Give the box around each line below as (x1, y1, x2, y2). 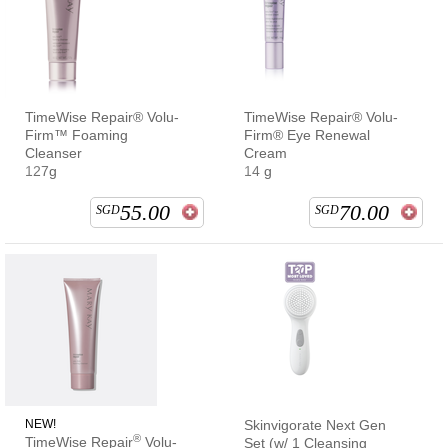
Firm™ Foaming (25, 126, 128, 143)
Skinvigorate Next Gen (244, 416, 386, 433)
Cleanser (25, 144, 82, 161)
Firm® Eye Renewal (244, 126, 370, 143)
